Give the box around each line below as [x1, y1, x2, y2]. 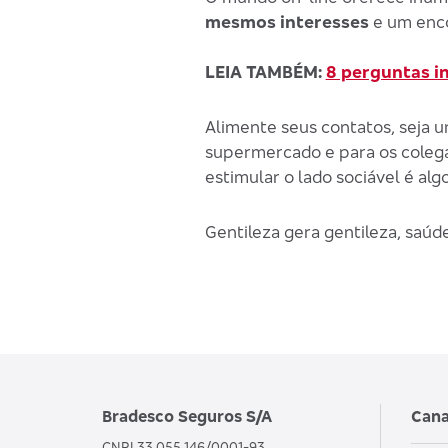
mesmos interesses [204, 11, 369, 33]
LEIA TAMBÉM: [204, 61, 326, 83]
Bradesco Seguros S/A [102, 406, 272, 427]
